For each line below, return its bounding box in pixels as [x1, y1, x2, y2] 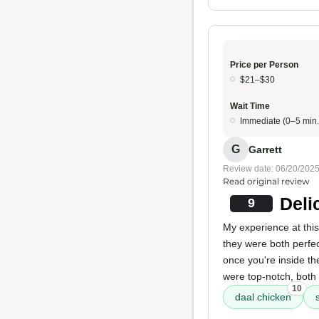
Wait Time [230, 101, 270, 111]
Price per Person [230, 60, 298, 70]
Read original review [223, 176, 310, 187]
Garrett [249, 143, 282, 155]
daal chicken [235, 291, 291, 303]
